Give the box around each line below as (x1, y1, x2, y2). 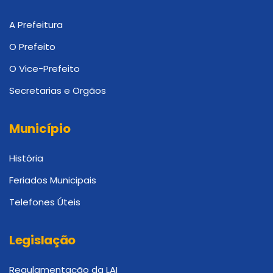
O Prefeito (9, 40, 55, 53)
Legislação (9, 231, 76, 249)
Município (9, 119, 71, 137)
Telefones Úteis (9, 195, 80, 208)
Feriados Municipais (9, 173, 96, 186)
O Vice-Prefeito (9, 62, 80, 75)
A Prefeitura (9, 18, 63, 31)
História (9, 151, 43, 165)
